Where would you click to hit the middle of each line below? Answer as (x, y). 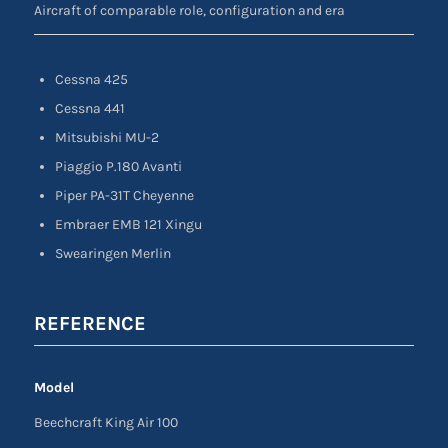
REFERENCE (89, 324)
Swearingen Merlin (112, 254)
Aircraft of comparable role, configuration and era (189, 11)
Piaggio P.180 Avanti (118, 167)
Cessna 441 (89, 109)
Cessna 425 (91, 80)
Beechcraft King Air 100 (105, 423)
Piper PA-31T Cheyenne (124, 196)
